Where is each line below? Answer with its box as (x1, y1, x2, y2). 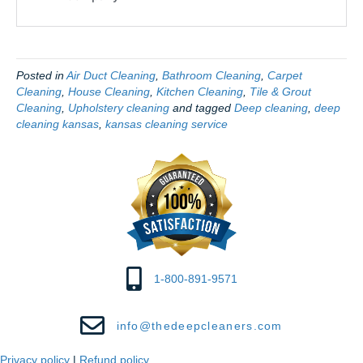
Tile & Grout (250, 85, 311, 99)
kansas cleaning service (105, 117, 228, 131)
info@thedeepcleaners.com (116, 318, 283, 332)
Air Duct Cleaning (66, 69, 156, 83)
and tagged (169, 101, 234, 115)
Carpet (267, 69, 302, 83)
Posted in (16, 69, 66, 83)
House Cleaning (68, 85, 150, 99)
